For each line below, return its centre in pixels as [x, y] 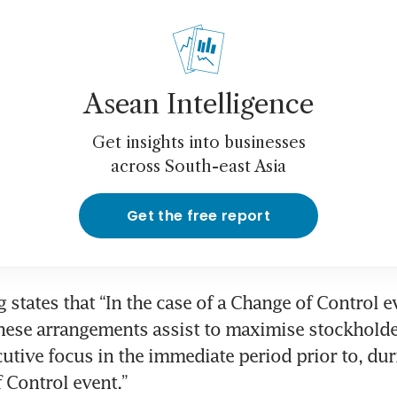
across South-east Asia [198, 166]
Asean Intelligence [198, 104]
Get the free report [198, 215]
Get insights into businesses [198, 142]
